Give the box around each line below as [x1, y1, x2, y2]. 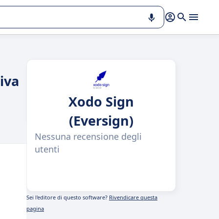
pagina [26, 205, 44, 212]
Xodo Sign [68, 92, 134, 110]
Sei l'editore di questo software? [26, 194, 109, 201]
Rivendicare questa [109, 194, 157, 201]
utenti [35, 143, 60, 155]
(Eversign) [69, 111, 133, 130]
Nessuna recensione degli [35, 131, 142, 142]
